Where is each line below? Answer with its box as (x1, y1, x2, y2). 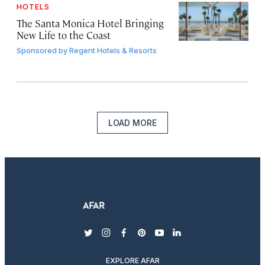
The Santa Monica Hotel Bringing (17, 17, 164, 30)
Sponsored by (17, 46, 67, 56)
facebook (122, 231, 166, 245)
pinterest (140, 231, 184, 245)
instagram (105, 231, 153, 245)
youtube (158, 231, 197, 245)
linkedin (176, 231, 215, 245)
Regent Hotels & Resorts (69, 46, 157, 56)
